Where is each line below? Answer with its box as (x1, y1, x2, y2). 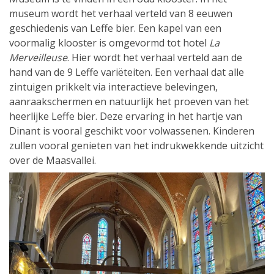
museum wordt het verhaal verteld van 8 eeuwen (9, 6, 232, 20)
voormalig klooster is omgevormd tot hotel (9, 35, 209, 50)
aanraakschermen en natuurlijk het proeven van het (9, 94, 249, 108)
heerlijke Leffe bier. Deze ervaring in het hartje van (9, 109, 242, 123)
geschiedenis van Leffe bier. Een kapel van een (9, 21, 221, 35)
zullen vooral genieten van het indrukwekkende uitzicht (9, 138, 264, 152)
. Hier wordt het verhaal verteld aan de (67, 50, 242, 64)
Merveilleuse (9, 50, 67, 64)
